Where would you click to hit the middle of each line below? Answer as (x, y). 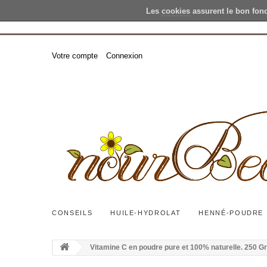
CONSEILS (72, 213)
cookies (176, 11)
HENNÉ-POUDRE (231, 213)
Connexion (124, 56)
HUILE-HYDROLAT (146, 213)
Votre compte (75, 56)
